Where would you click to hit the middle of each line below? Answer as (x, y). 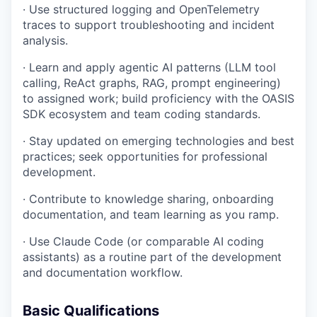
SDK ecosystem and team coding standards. (142, 114)
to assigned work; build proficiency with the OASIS (158, 98)
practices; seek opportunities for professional (145, 156)
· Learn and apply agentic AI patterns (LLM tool (149, 67)
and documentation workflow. (103, 272)
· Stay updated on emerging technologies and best (158, 140)
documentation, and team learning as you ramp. (151, 214)
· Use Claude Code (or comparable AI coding (143, 241)
